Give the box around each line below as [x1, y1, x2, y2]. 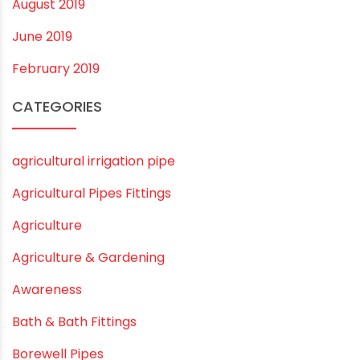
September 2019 [12, 51, 115, 71]
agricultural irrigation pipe [12, 240, 175, 260]
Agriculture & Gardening [12, 337, 165, 356]
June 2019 [12, 116, 72, 135]
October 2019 [12, 19, 96, 39]
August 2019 [12, 84, 85, 103]
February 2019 [12, 148, 100, 167]
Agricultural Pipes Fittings [12, 272, 171, 292]
